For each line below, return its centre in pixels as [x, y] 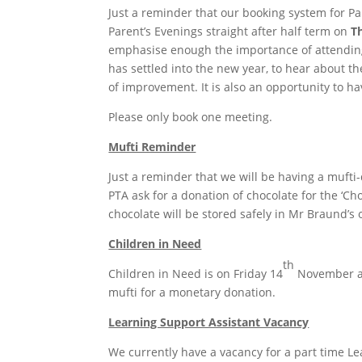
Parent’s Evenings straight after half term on [230, 31]
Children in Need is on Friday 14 [196, 273]
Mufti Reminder [152, 146]
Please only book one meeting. [191, 116]
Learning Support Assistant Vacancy [209, 322]
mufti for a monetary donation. [192, 292]
